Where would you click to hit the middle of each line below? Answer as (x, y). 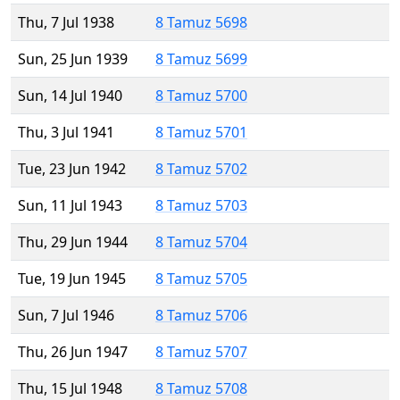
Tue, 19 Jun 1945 (72, 279)
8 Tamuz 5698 (201, 23)
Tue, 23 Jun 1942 (72, 169)
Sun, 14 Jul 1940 (70, 96)
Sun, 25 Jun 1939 (73, 59)
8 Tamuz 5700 (201, 96)
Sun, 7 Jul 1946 (66, 316)
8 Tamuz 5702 (201, 169)
